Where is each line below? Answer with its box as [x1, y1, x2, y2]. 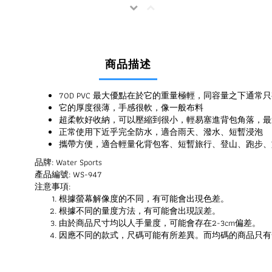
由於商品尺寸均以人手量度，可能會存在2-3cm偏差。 [59, 216, 260, 229]
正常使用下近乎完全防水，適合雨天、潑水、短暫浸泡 [59, 125, 263, 138]
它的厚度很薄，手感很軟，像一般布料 [59, 101, 203, 114]
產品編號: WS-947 [35, 168, 102, 181]
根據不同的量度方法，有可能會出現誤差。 [59, 204, 220, 217]
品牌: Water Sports [35, 155, 102, 169]
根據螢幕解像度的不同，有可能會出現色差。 [59, 192, 229, 205]
